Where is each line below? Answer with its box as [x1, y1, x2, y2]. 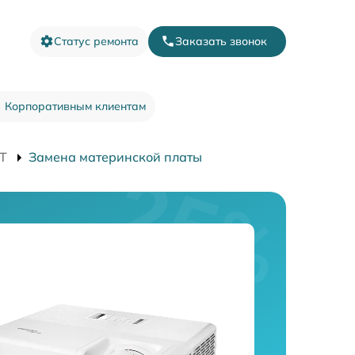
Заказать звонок [175, 33, 267, 48]
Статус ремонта [54, 33, 139, 48]
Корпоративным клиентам [4, 98, 146, 113]
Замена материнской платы [29, 148, 202, 165]
